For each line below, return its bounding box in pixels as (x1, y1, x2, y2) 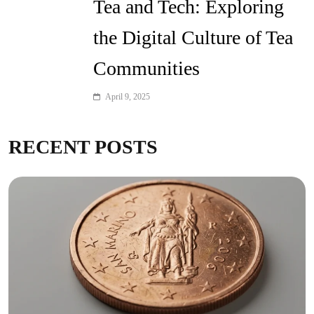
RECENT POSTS (8, 136, 158, 158)
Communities (93, 57, 200, 80)
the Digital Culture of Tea (93, 27, 293, 49)
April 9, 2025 (105, 92, 150, 102)
